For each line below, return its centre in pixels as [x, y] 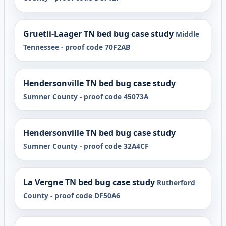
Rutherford [176, 182]
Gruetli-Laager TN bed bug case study [98, 34]
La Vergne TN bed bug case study [89, 182]
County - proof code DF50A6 [72, 195]
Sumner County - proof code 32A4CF [86, 146]
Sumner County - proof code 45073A [86, 96]
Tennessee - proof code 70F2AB [77, 47]
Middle [187, 34]
